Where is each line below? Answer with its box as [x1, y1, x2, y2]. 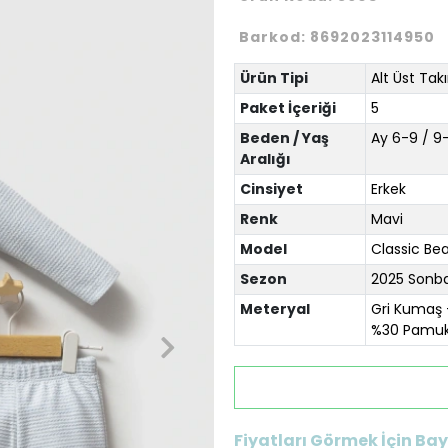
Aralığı [239, 149, 291, 169]
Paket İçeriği [239, 98, 336, 118]
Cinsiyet [239, 179, 303, 199]
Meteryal [239, 299, 310, 319]
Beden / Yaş [239, 128, 329, 148]
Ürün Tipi [239, 68, 308, 88]
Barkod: [238, 27, 310, 47]
